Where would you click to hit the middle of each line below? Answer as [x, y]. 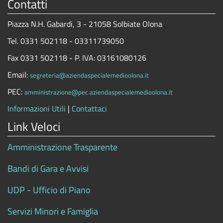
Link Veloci [34, 126]
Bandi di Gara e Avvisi [48, 168]
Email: [19, 75]
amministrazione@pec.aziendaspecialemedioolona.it [99, 92]
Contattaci [89, 109]
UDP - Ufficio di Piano [49, 190]
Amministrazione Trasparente [62, 147]
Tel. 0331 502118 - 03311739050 [66, 41]
